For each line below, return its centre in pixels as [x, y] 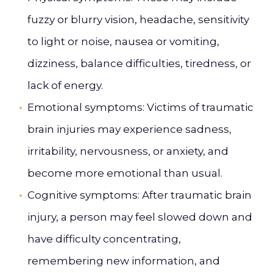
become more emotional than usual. [125, 173]
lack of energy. [65, 85]
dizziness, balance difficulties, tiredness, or [139, 63]
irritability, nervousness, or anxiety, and [128, 151]
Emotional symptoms [85, 107]
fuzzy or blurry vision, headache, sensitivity [138, 19]
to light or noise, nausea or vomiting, [123, 41]
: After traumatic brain [195, 195]
